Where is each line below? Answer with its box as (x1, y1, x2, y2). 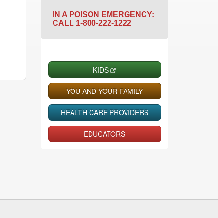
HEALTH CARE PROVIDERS (60, 107, 148, 117)
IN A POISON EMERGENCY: (52, 10, 154, 18)
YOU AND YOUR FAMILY (66, 86, 143, 96)
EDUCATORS (84, 128, 126, 139)
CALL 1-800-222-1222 (52, 18, 131, 27)
